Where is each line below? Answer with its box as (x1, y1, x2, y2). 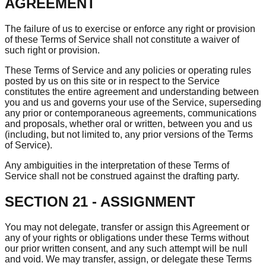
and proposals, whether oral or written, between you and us (5, 119, 252, 129)
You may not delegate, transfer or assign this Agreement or (5, 221, 249, 232)
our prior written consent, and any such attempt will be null (5, 243, 248, 254)
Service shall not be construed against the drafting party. (5, 171, 239, 182)
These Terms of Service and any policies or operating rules (5, 65, 251, 76)
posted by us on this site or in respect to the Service (5, 76, 220, 87)
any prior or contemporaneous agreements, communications (5, 108, 256, 119)
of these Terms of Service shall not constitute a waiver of (5, 34, 239, 45)
